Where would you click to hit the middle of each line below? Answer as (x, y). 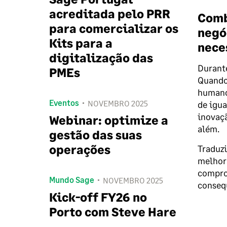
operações (80, 149)
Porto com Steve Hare (113, 212)
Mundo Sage (72, 180)
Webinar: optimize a (109, 120)
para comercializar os (114, 28)
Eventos (64, 103)
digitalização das (101, 58)
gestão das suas (96, 135)
